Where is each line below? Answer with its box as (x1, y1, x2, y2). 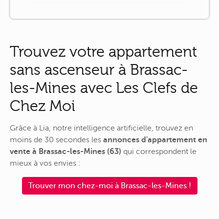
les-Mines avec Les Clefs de (10, 79, 198, 96)
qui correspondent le (121, 147, 197, 156)
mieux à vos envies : (10, 159, 81, 168)
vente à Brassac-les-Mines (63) (10, 147, 121, 156)
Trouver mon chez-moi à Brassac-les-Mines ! (28, 181, 191, 190)
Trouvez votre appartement (10, 43, 197, 60)
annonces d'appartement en (103, 135, 207, 145)
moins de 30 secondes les (10, 135, 103, 145)
